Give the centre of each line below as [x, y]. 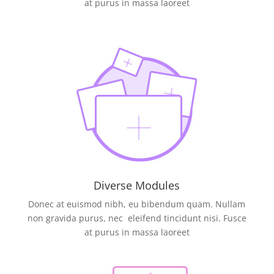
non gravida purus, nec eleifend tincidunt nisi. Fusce [137, 218]
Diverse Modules [137, 185]
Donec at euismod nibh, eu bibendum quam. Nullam [137, 204]
